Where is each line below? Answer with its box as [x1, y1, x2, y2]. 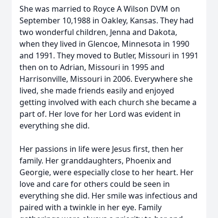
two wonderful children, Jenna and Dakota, [19, 27, 177, 37]
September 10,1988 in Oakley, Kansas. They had [19, 15, 194, 26]
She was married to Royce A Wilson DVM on [19, 3, 180, 14]
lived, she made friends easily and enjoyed [19, 85, 174, 96]
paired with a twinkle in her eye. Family [19, 202, 162, 213]
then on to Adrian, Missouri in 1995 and [19, 62, 164, 73]
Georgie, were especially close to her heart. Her [19, 167, 194, 178]
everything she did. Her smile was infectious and [19, 190, 198, 201]
